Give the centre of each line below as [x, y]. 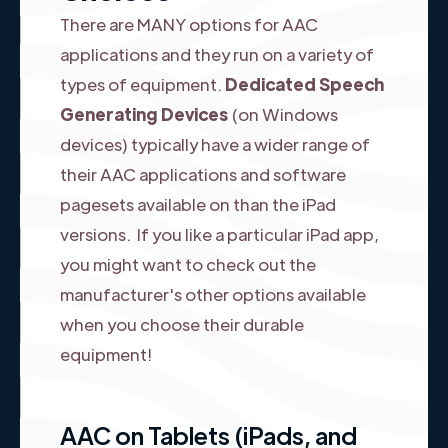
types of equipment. [142, 83]
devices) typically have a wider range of [215, 143]
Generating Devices [145, 113]
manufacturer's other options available [213, 293]
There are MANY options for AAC [189, 23]
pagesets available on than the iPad [198, 203]
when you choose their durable [182, 323]
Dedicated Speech [304, 83]
